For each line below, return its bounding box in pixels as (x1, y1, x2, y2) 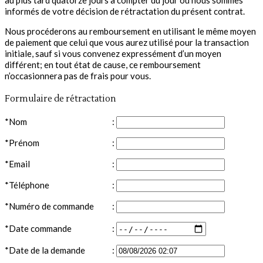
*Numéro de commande (5, 201, 94, 211)
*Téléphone (5, 180, 49, 190)
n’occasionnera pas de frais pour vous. (5, 70, 151, 82)
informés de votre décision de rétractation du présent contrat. (5, 6, 245, 17)
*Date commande (5, 222, 72, 234)
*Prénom (5, 137, 39, 148)
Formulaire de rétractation (5, 93, 116, 105)
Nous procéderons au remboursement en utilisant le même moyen (5, 26, 256, 37)
